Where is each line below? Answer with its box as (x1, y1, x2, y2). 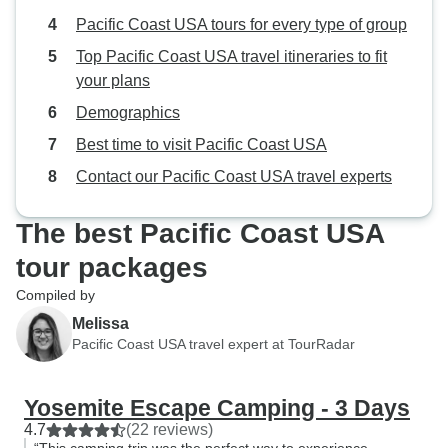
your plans (76, 72, 150, 89)
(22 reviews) (126, 421, 213, 438)
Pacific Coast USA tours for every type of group (76, 16, 407, 33)
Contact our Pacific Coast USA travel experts (76, 168, 392, 185)
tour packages (16, 252, 208, 283)
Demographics (76, 104, 180, 121)
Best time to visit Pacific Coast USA (76, 136, 327, 153)
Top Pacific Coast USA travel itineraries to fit (76, 48, 387, 65)
